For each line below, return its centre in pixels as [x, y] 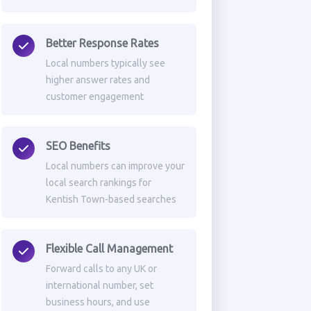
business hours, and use [98, 302]
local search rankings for [98, 183]
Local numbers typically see [105, 63]
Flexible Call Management [109, 249]
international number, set [99, 285]
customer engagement [94, 96]
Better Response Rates [102, 43]
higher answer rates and [98, 80]
